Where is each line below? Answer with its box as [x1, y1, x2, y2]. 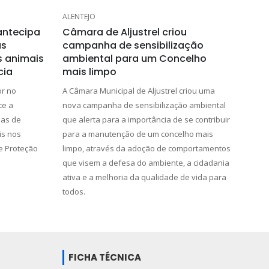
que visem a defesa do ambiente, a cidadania [62, 157, 229, 168]
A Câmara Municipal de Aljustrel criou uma [62, 85, 215, 96]
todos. [62, 186, 85, 197]
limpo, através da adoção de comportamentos [62, 142, 231, 154]
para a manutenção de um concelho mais [62, 128, 213, 139]
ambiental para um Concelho [62, 51, 207, 65]
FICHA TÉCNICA [68, 250, 141, 264]
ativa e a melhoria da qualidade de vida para [62, 171, 226, 183]
